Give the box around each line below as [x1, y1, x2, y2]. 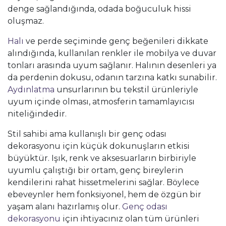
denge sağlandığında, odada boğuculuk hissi [8, 4, 191, 14]
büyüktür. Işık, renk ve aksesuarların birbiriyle [8, 153, 196, 163]
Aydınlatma [8, 84, 54, 94]
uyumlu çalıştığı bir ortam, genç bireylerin [8, 165, 183, 175]
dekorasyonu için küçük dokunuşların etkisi [8, 141, 190, 151]
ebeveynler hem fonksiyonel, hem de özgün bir [8, 189, 201, 199]
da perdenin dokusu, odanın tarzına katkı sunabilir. [8, 72, 217, 82]
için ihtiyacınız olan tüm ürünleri [61, 213, 199, 223]
